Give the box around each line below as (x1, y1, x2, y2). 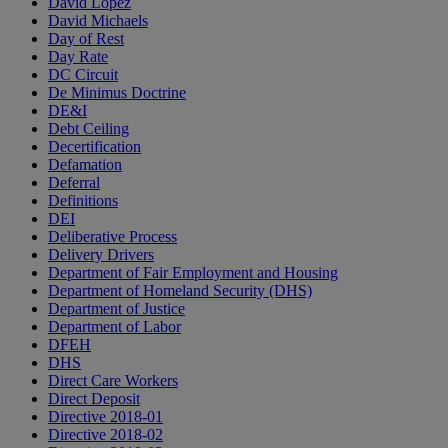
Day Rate (48, 48, 108, 66)
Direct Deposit (48, 390, 140, 408)
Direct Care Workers (48, 372, 178, 390)
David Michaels (48, 12, 148, 30)
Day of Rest (48, 30, 124, 48)
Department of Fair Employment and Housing (48, 264, 338, 282)
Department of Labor (48, 318, 181, 336)
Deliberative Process (48, 228, 177, 246)
